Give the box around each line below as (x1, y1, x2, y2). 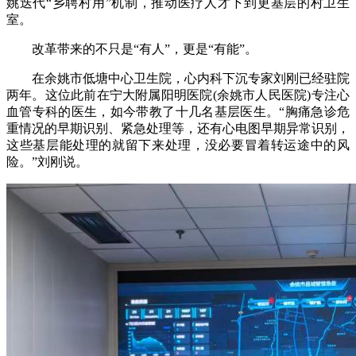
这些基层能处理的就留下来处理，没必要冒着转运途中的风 (6, 138, 350, 153)
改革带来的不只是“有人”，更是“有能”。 (6, 42, 257, 56)
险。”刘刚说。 (6, 155, 88, 169)
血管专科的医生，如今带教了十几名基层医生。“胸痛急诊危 (6, 105, 350, 119)
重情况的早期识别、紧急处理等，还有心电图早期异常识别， (6, 122, 350, 136)
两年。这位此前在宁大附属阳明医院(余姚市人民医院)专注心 (6, 88, 350, 103)
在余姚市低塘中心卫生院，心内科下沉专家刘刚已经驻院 (6, 72, 350, 86)
